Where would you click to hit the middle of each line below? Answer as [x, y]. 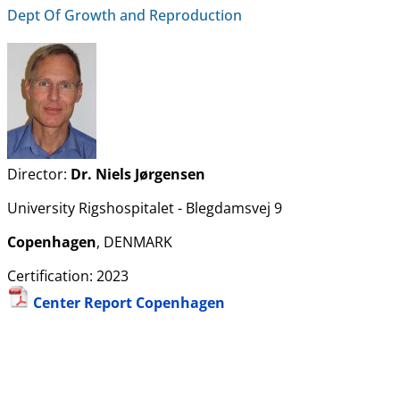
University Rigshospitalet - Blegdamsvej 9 [145, 208]
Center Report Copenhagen [127, 303]
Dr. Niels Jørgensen [138, 175]
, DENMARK [134, 242]
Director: [39, 175]
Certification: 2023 [68, 276]
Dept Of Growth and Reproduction [125, 15]
